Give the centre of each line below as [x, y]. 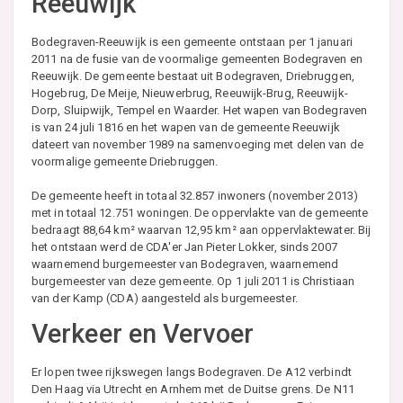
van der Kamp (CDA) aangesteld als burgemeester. [165, 298]
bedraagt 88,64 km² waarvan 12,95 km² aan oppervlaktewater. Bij [201, 229]
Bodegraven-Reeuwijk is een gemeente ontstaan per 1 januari [192, 41]
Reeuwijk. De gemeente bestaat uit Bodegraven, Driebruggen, [193, 76]
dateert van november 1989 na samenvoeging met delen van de [197, 144]
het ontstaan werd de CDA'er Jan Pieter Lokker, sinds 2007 [184, 246]
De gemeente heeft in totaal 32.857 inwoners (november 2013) [195, 195]
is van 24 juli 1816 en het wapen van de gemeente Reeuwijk [186, 127]
